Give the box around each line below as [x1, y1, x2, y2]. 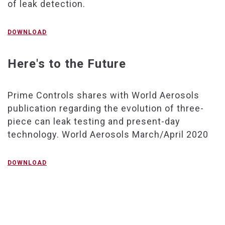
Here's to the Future [8, 56, 126, 71]
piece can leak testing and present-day [8, 116, 180, 127]
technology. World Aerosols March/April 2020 [8, 129, 208, 140]
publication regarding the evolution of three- [8, 102, 204, 114]
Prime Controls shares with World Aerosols [8, 89, 199, 100]
